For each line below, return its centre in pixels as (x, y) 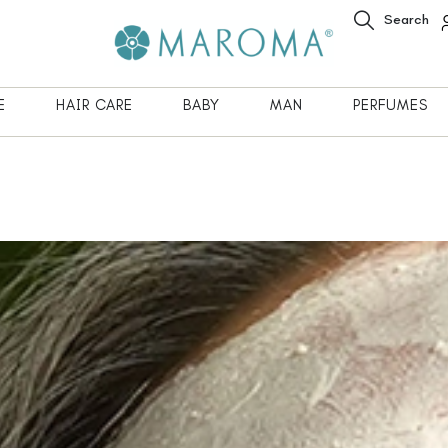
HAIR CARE (94, 104)
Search (407, 19)
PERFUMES (391, 104)
